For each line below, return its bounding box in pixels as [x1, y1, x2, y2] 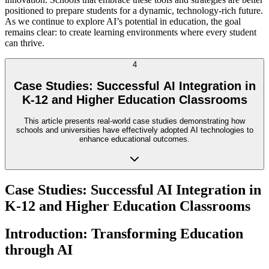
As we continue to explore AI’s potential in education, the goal [5, 16, 241, 27]
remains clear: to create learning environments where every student [5, 27, 256, 38]
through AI [5, 242, 73, 258]
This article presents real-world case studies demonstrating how [24, 116, 245, 126]
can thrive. [5, 38, 44, 49]
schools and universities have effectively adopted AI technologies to [16, 125, 253, 135]
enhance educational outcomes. [79, 134, 190, 144]
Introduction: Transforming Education [5, 226, 243, 242]
